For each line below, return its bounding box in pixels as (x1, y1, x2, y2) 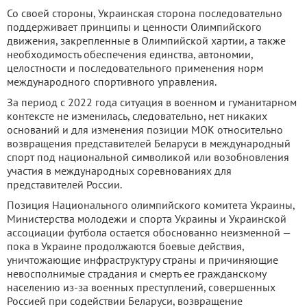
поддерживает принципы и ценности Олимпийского (7, 20, 262, 34)
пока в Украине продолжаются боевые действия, (7, 239, 244, 254)
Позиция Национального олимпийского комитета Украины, (7, 198, 295, 212)
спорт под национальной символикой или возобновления (7, 150, 289, 164)
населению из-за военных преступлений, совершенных (7, 280, 275, 295)
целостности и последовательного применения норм (7, 61, 263, 75)
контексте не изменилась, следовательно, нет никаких (7, 109, 267, 123)
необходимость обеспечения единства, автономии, (7, 47, 253, 62)
